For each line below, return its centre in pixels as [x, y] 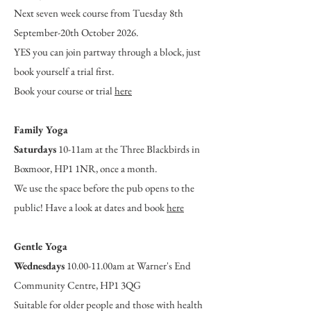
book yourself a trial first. [64, 71]
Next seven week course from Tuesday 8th [99, 12]
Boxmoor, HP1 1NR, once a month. [85, 168]
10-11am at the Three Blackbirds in [128, 149]
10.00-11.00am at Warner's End [128, 265]
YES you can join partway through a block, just [107, 51]
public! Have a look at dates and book [90, 207]
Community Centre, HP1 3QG [77, 285]
